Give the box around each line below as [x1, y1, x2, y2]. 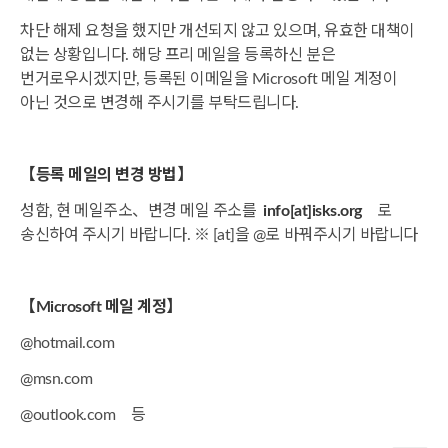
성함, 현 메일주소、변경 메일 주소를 [20, 203, 264, 219]
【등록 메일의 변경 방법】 [20, 167, 193, 183]
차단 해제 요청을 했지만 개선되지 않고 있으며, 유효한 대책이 [20, 23, 415, 39]
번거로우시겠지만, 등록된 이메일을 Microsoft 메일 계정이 [20, 71, 398, 87]
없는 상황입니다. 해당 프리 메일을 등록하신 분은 [20, 47, 336, 63]
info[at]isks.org [263, 203, 362, 219]
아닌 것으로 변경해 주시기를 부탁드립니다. [20, 95, 299, 111]
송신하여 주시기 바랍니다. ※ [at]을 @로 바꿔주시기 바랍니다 [20, 227, 418, 243]
